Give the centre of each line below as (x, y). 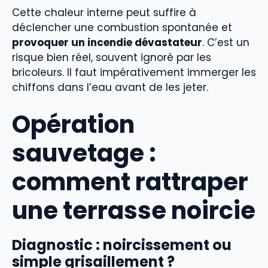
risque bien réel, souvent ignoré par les (112, 57)
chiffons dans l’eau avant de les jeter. (110, 87)
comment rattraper (130, 182)
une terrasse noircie (134, 211)
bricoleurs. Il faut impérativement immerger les (134, 72)
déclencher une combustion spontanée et (122, 27)
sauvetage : (84, 153)
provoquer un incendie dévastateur (107, 42)
